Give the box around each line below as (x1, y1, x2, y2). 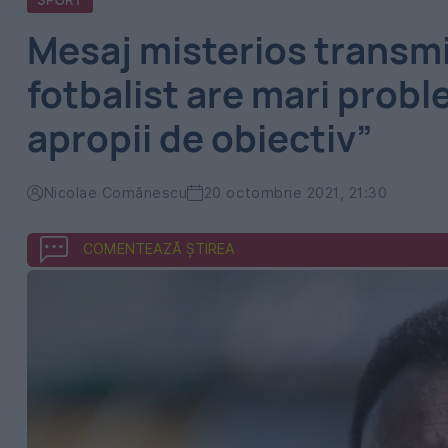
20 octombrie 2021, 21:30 (203, 184, 388, 201)
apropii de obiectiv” (27, 113, 373, 163)
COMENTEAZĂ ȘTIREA (83, 240, 235, 257)
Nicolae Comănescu (43, 184, 188, 201)
